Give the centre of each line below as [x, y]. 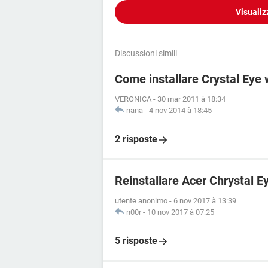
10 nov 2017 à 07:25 [181, 212]
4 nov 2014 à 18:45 [180, 110]
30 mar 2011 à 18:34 [191, 99]
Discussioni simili [146, 53]
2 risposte [136, 139]
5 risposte [136, 241]
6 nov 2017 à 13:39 [205, 201]
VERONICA [133, 99]
